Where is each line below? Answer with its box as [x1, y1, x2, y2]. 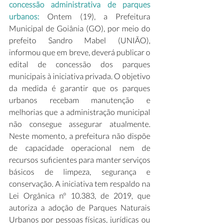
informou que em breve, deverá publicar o [9, 47, 150, 57]
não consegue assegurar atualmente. [9, 119, 150, 128]
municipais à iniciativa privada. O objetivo [9, 71, 150, 81]
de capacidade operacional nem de [9, 143, 150, 152]
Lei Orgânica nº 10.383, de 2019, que [9, 191, 150, 200]
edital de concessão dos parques [9, 59, 150, 69]
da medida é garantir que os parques [9, 83, 150, 93]
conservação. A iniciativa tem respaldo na [9, 179, 150, 188]
